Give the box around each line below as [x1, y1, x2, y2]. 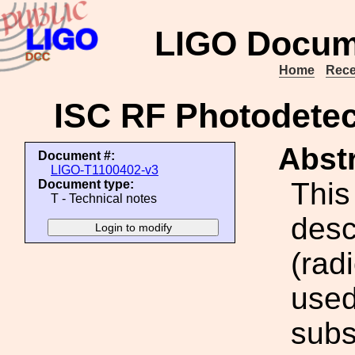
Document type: [38, 177, 134, 191]
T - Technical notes [51, 192, 157, 205]
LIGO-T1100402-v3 [51, 163, 158, 177]
